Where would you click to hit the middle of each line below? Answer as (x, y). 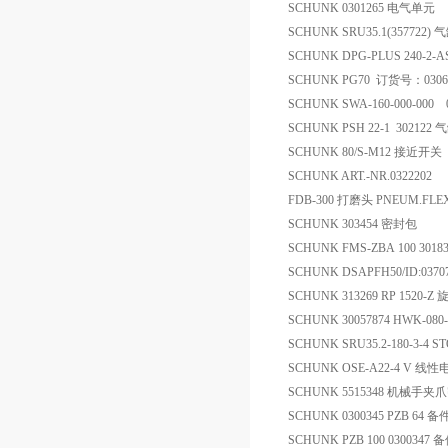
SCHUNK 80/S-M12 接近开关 (365, 152)
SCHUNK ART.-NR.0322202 (361, 176)
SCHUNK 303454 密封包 (352, 224)
